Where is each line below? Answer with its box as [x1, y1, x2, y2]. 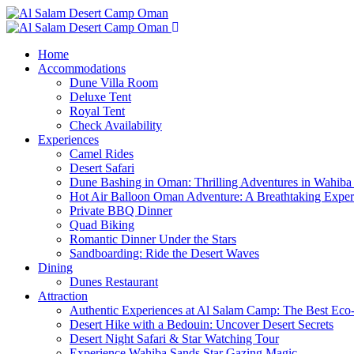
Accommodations [38, 62, 126, 75]
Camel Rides [70, 147, 134, 160]
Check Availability [70, 119, 162, 132]
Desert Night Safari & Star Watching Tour [70, 332, 279, 345]
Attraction [38, 289, 88, 303]
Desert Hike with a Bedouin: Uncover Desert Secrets [70, 318, 333, 331]
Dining [38, 261, 73, 274]
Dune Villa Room [70, 76, 158, 89]
